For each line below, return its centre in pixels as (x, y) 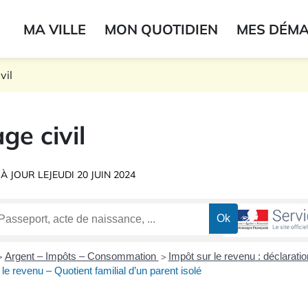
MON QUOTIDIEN (161, 29)
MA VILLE (55, 29)
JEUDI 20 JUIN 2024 (92, 175)
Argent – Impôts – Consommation (81, 256)
